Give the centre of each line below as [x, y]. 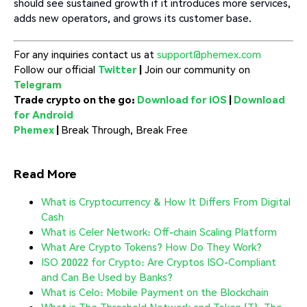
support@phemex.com [209, 54]
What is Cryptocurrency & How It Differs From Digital [166, 202]
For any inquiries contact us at [85, 54]
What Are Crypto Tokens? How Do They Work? [151, 247]
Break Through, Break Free [124, 130]
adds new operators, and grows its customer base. [133, 17]
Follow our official [56, 70]
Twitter [118, 70]
